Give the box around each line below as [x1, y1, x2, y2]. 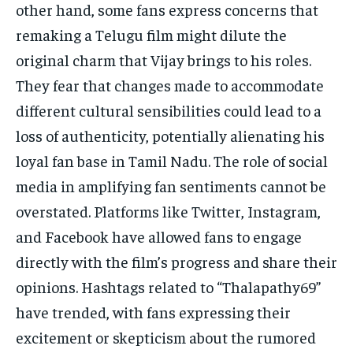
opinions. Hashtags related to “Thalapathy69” [16, 277, 321, 297]
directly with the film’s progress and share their [16, 251, 337, 272]
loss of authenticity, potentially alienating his [16, 125, 325, 146]
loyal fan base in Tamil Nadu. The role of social [16, 150, 328, 171]
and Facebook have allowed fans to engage [16, 226, 302, 247]
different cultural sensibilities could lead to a [16, 100, 321, 121]
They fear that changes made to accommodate [16, 75, 324, 95]
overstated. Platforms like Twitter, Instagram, [16, 201, 321, 221]
